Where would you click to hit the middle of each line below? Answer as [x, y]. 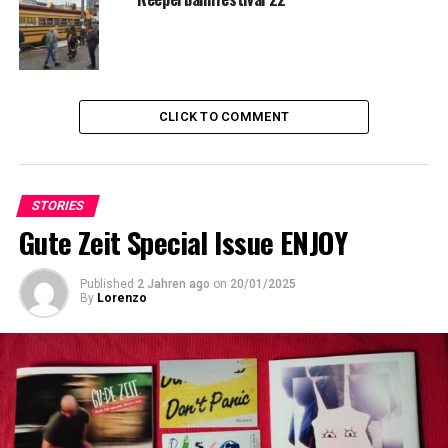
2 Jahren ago [173, 284]
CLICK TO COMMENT [224, 117]
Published [106, 284]
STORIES [57, 206]
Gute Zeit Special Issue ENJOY [182, 242]
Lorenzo [121, 298]
